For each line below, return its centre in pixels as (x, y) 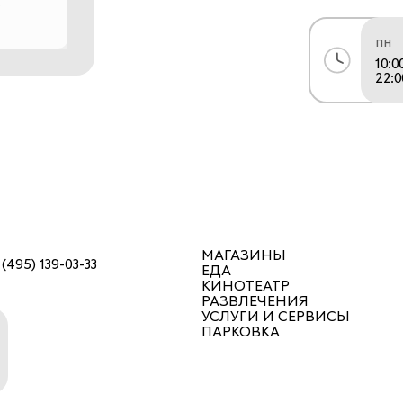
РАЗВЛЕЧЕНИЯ (255, 301)
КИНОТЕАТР (246, 286)
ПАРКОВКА (241, 332)
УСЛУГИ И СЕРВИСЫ (276, 317)
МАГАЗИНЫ (244, 255)
